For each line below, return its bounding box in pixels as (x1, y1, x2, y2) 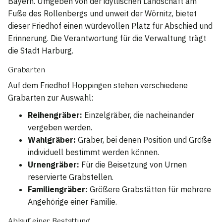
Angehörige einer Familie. (28, 197, 117, 207)
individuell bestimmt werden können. (28, 147, 159, 157)
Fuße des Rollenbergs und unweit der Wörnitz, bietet (8, 8, 197, 18)
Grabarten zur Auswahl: (8, 93, 93, 103)
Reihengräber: (28, 110, 82, 120)
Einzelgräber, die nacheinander (82, 110, 194, 120)
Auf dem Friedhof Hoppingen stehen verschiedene (8, 80, 188, 90)
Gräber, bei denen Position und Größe (76, 135, 212, 145)
